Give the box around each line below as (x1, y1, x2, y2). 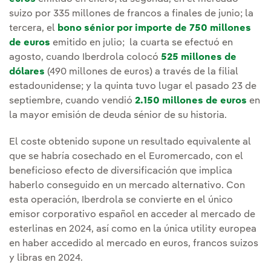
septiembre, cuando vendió (9, 96, 135, 106)
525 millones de (161, 53, 237, 63)
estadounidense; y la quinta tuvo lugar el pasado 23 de (9, 82, 256, 92)
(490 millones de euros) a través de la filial (45, 67, 238, 77)
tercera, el (9, 24, 57, 34)
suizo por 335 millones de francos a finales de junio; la (9, 9, 253, 19)
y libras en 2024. (9, 253, 83, 264)
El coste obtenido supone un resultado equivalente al (9, 137, 251, 148)
